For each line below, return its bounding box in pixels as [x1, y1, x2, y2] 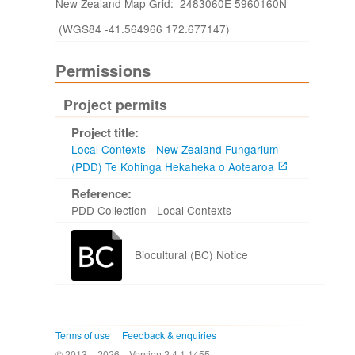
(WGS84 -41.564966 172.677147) [55, 21, 230, 36]
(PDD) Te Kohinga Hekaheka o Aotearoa [71, 158, 274, 174]
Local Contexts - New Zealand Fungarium [71, 141, 278, 157]
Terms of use [55, 327, 110, 342]
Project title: [71, 124, 139, 141]
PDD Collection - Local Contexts [71, 202, 231, 218]
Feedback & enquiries [122, 327, 216, 342]
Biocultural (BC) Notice [135, 246, 248, 263]
